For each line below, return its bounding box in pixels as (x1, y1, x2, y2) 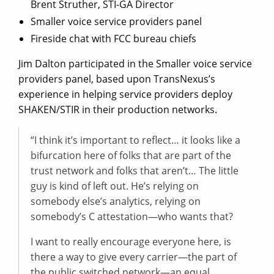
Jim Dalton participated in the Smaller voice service (18, 57, 252, 71)
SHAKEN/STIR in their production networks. (18, 103, 217, 117)
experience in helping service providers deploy (18, 87, 232, 102)
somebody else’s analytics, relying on (31, 194, 201, 209)
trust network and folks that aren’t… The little (31, 164, 239, 178)
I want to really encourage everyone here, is (31, 235, 231, 249)
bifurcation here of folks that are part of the (31, 149, 231, 163)
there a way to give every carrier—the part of (31, 250, 237, 264)
